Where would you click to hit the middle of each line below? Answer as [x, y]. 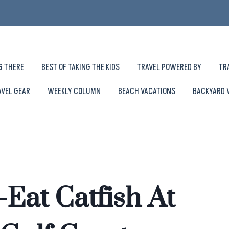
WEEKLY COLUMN [74, 91]
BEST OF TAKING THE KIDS [80, 67]
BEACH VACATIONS [147, 91]
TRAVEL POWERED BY [169, 67]
